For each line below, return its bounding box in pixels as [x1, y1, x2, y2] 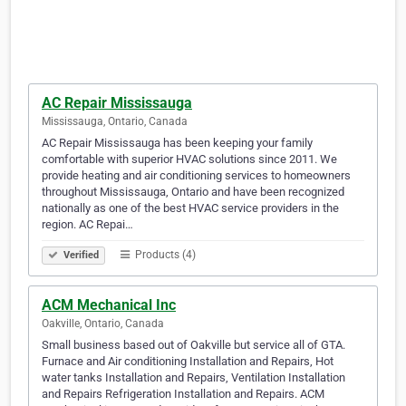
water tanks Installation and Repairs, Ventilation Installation [42, 371, 345, 385]
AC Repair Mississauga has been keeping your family [42, 136, 313, 150]
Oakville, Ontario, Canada [42, 317, 164, 331]
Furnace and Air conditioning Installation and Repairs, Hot [42, 354, 333, 369]
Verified [61, 249, 99, 262]
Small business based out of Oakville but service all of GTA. [42, 338, 345, 353]
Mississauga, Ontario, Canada [42, 115, 188, 129]
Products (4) [132, 248, 196, 262]
